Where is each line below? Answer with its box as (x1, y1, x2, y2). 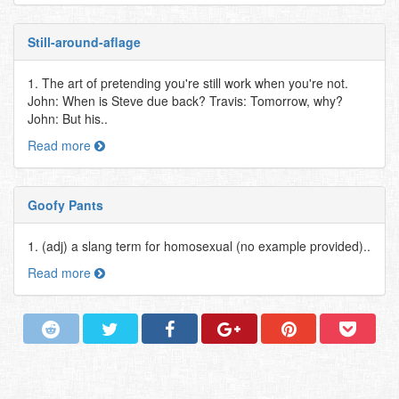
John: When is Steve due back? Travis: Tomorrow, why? (28, 92, 343, 110)
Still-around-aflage (28, 33, 141, 51)
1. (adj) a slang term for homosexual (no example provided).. (28, 237, 370, 255)
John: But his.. (28, 110, 108, 127)
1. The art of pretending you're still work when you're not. (28, 74, 348, 92)
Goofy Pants (28, 196, 103, 214)
